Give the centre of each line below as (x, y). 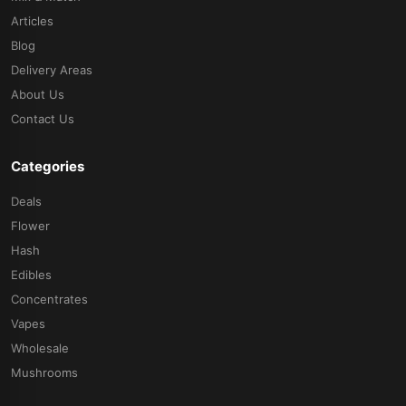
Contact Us (43, 119)
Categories (48, 167)
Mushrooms (44, 373)
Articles (32, 21)
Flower (30, 226)
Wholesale (40, 348)
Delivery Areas (52, 70)
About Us (38, 95)
